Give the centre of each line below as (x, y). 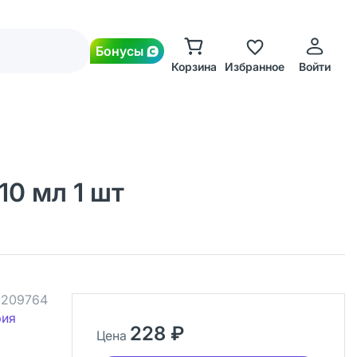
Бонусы (120, 51)
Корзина (194, 67)
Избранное (254, 67)
